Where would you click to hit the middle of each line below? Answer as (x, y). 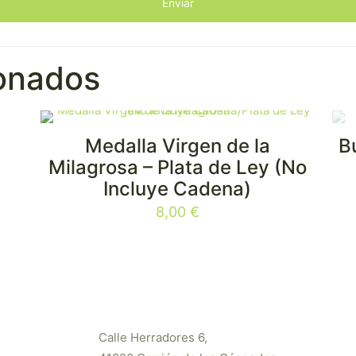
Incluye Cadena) (178, 189)
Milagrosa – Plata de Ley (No (177, 167)
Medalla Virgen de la (177, 146)
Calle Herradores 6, (153, 337)
